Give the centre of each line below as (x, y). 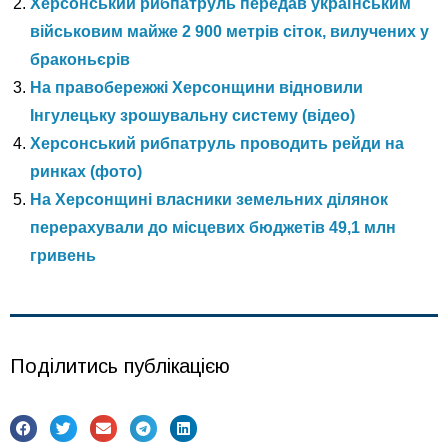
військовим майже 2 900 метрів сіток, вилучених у (229, 31)
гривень (63, 255)
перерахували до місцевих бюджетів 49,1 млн (213, 227)
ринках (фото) (86, 171)
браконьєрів (80, 59)
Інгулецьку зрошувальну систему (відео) (192, 115)
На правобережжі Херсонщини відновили (196, 87)
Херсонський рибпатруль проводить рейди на (217, 143)
